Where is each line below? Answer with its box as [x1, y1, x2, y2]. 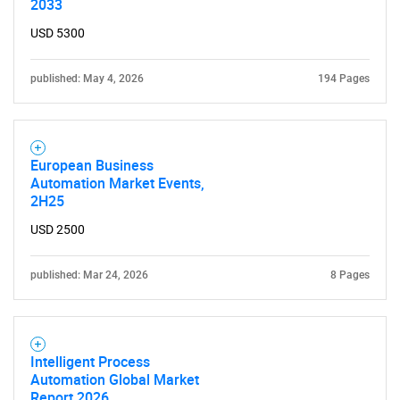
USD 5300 [30, 26, 85, 40]
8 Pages [330, 269, 370, 281]
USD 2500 [30, 222, 85, 237]
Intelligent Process [30, 352, 150, 371]
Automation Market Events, [30, 173, 204, 193]
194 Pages [318, 72, 370, 85]
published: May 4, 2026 [30, 72, 144, 85]
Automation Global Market [30, 370, 199, 389]
